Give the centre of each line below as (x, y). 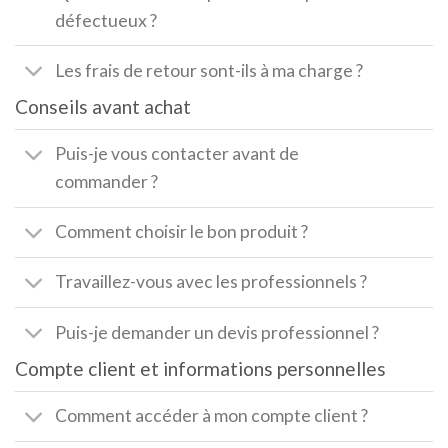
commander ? (107, 182)
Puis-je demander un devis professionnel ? (217, 332)
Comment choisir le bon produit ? (182, 232)
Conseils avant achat (103, 107)
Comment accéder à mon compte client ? (212, 416)
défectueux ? (106, 20)
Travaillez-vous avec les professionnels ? (211, 282)
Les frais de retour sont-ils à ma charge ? (209, 70)
